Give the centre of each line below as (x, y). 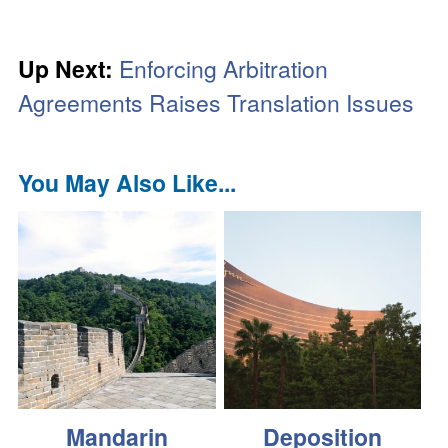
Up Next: (66, 68)
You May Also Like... (127, 182)
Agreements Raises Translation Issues (216, 102)
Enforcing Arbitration (224, 68)
